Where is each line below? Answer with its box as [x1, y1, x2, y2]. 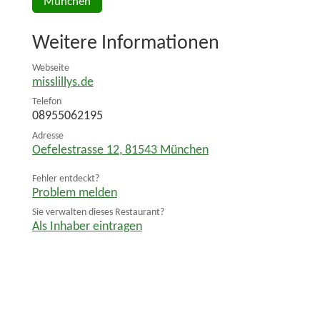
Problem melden [31, 186, 117, 199]
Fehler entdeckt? [31, 173, 99, 184]
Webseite [31, 62, 69, 74]
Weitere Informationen [31, 34, 219, 54]
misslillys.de [31, 76, 94, 89]
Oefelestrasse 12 [31, 144, 119, 156]
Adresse [31, 130, 64, 141]
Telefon [31, 96, 61, 108]
